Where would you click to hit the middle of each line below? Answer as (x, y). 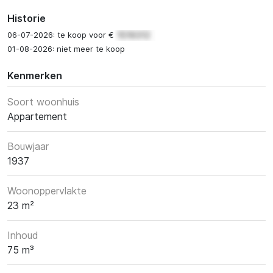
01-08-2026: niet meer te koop (66, 49)
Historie (27, 18)
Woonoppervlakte (47, 191)
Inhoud (23, 236)
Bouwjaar (28, 147)
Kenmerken (35, 76)
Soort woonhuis (43, 102)
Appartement (37, 117)
